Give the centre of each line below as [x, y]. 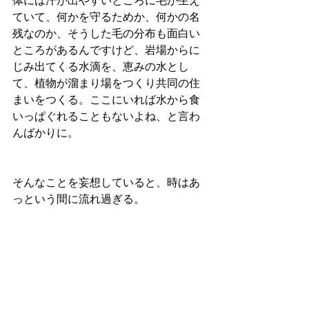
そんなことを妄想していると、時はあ [106, 183]
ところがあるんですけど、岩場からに [106, 51]
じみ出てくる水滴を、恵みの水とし [101, 67]
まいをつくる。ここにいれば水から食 [106, 100]
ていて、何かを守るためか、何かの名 [106, 18]
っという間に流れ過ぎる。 [79, 200]
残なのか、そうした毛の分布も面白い [106, 34]
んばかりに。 [46, 133]
